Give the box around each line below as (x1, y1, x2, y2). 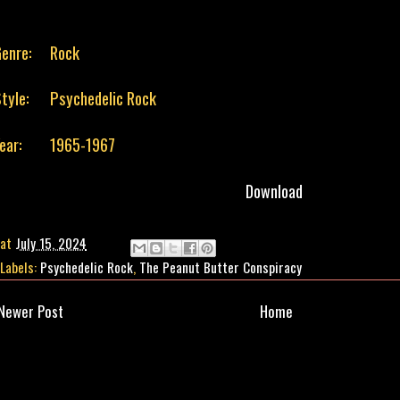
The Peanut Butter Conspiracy (139, 256, 302, 277)
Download (246, 179, 303, 204)
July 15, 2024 (15, 233, 87, 254)
